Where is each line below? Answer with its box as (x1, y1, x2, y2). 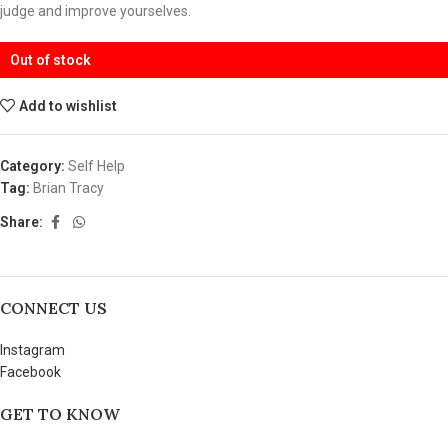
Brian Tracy (33, 179, 104, 196)
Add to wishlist (19, 97, 118, 114)
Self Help (68, 157, 125, 174)
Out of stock (10, 51, 91, 68)
